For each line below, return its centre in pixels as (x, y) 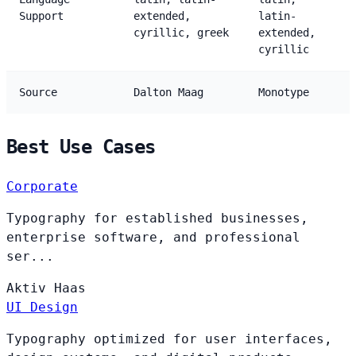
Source (38, 92)
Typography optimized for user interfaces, (169, 339)
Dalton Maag (168, 92)
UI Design (42, 307)
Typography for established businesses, (157, 218)
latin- (277, 15)
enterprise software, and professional (153, 237)
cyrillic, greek (181, 32)
